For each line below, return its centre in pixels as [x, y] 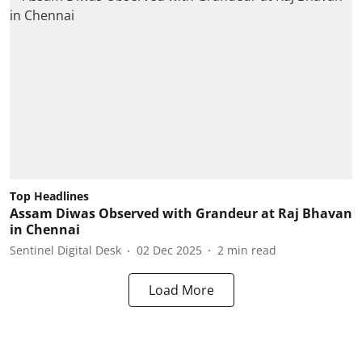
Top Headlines [49, 196]
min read [252, 250]
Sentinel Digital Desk [65, 250]
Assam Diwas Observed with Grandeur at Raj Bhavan [181, 213]
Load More [181, 290]
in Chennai [45, 229]
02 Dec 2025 [169, 250]
